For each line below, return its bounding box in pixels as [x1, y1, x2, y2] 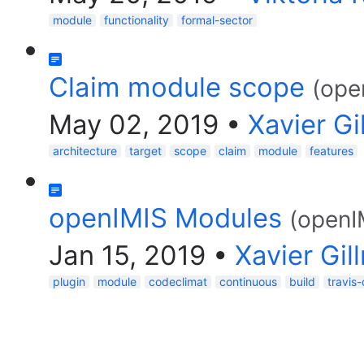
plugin [53, 275, 85, 288]
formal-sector [181, 13, 253, 27]
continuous [219, 275, 277, 288]
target [129, 144, 162, 158]
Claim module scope [49, 71, 305, 103]
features [310, 144, 353, 158]
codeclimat [149, 275, 207, 288]
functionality [104, 13, 169, 27]
